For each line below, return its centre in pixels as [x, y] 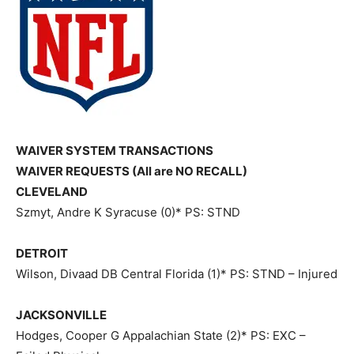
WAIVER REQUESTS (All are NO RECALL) [132, 171]
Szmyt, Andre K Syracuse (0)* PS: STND [128, 212]
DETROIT [42, 253]
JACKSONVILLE [61, 315]
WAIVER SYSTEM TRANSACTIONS [115, 151]
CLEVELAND [52, 192]
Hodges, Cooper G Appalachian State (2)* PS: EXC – [161, 335]
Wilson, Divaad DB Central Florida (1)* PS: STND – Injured [177, 274]
